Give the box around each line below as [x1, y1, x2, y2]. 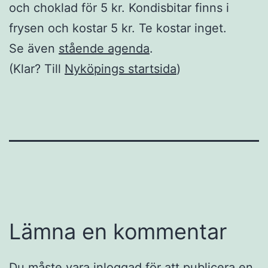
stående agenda [59, 41, 150, 56]
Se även [9, 41, 59, 56]
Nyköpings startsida [65, 61, 176, 76]
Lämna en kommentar [9, 218, 227, 245]
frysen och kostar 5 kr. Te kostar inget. [9, 20, 227, 35]
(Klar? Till [9, 61, 65, 76]
